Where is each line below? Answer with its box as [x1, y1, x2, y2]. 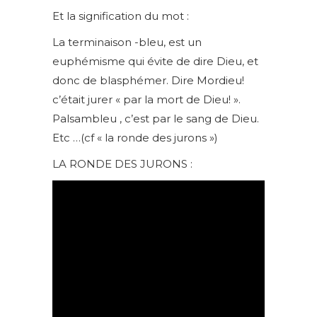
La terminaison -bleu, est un [52, 35, 202, 49]
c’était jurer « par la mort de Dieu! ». [52, 93, 241, 106]
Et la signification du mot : [52, 9, 189, 23]
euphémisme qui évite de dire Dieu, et [52, 54, 258, 68]
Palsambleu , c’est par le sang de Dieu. [52, 112, 259, 125]
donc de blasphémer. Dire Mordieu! [52, 74, 244, 87]
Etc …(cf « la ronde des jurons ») [52, 131, 218, 144]
